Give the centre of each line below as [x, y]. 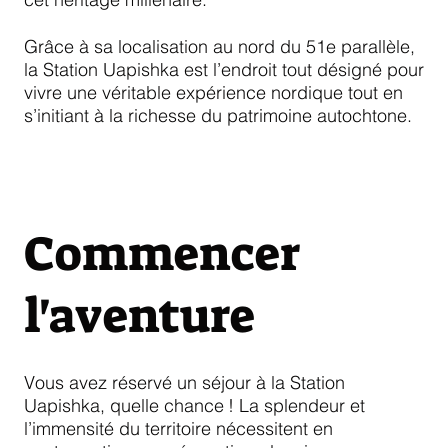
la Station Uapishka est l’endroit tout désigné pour [224, 69]
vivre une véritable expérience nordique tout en [213, 92]
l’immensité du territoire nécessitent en [178, 428]
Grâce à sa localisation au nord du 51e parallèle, [219, 46]
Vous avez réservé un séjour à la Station [184, 382]
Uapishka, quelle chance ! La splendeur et [194, 405]
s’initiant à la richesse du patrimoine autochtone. [218, 115]
